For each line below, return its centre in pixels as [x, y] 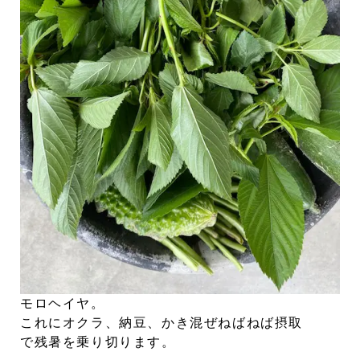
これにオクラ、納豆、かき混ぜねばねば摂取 [162, 323]
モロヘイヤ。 [63, 304]
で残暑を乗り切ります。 [98, 342]
